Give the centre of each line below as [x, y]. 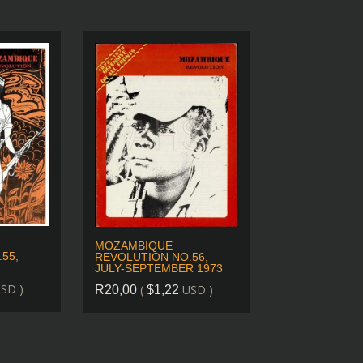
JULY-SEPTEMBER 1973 [158, 268]
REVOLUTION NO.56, [151, 256]
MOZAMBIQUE [133, 245]
